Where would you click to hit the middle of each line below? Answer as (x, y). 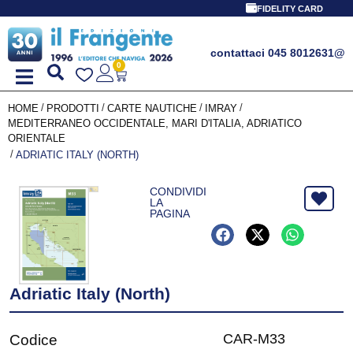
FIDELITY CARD (290, 9)
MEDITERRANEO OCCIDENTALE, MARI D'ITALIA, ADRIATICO (155, 123)
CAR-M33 (254, 339)
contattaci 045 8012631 (272, 53)
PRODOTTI (73, 108)
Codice (33, 340)
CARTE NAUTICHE (152, 108)
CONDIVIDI (178, 191)
